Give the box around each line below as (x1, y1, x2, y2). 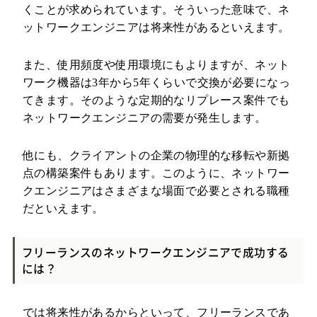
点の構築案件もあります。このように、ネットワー (22, 167, 290, 180)
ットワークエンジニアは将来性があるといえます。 (22, 21, 290, 34)
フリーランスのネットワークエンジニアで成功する (21, 244, 289, 261)
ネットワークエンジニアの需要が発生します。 (22, 112, 267, 125)
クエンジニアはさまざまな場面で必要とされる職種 (22, 185, 290, 197)
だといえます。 (22, 202, 104, 215)
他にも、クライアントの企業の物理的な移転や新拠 (22, 149, 290, 162)
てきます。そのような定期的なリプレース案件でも (22, 94, 290, 107)
